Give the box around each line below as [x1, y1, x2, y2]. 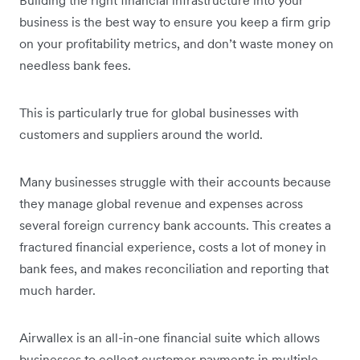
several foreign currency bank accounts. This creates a [19, 216, 331, 233]
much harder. [19, 281, 99, 298]
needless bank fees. [19, 56, 134, 73]
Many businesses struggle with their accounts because [19, 173, 331, 190]
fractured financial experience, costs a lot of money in [19, 238, 326, 255]
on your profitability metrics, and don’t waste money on [19, 35, 333, 51]
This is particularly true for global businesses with [19, 104, 299, 121]
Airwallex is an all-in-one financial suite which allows [19, 329, 320, 346]
